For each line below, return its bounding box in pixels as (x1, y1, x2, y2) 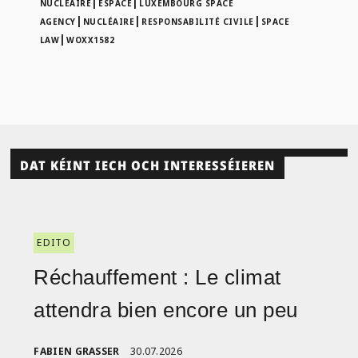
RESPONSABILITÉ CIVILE (141, 16, 254, 28)
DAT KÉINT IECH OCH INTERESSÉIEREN (20, 157, 276, 175)
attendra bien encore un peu (34, 297, 298, 322)
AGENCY (39, 16, 76, 28)
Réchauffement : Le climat (34, 265, 281, 289)
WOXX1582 (66, 34, 115, 46)
